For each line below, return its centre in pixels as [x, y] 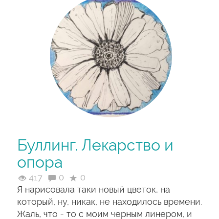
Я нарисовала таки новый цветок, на [94, 189]
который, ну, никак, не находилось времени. [109, 202]
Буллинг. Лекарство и [95, 145]
